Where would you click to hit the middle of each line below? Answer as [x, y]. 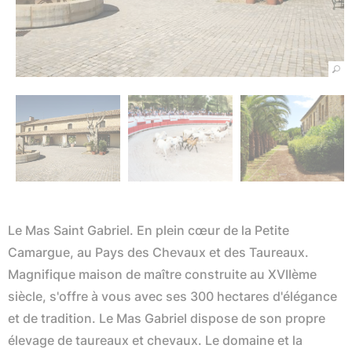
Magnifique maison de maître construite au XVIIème [162, 274]
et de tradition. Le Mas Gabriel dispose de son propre [167, 318]
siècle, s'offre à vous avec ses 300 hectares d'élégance [172, 296]
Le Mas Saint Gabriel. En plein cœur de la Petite [148, 230]
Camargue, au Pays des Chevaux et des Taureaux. [158, 252]
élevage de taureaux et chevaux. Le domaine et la [155, 340]
